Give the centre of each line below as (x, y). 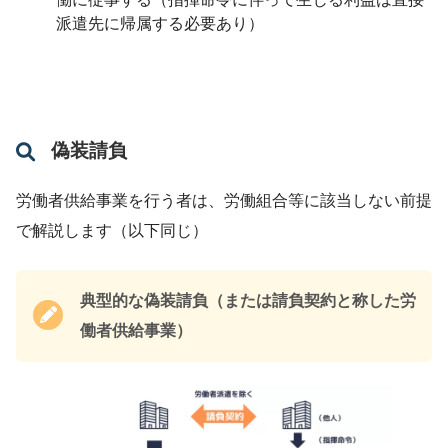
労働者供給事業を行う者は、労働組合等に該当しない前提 (224, 200)
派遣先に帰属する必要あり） (160, 24)
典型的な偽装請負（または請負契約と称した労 (248, 300)
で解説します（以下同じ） (112, 230)
